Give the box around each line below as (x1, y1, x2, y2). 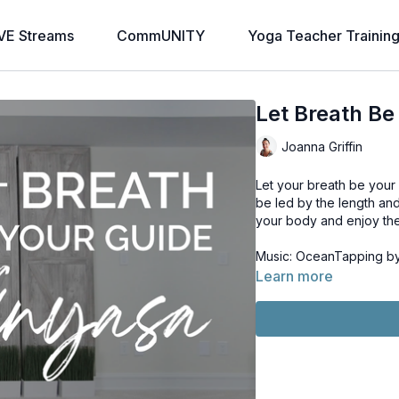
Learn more (256, 267, 334, 285)
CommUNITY (116, 27, 205, 45)
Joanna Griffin (281, 138, 363, 154)
